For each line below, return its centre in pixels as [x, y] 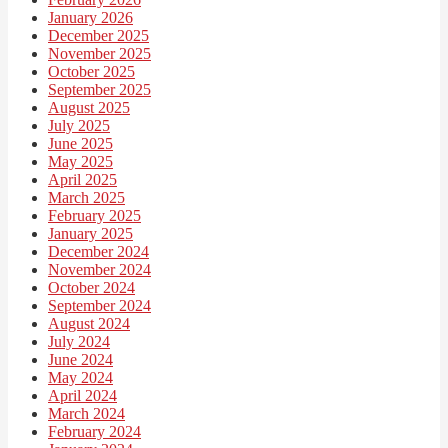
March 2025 [86, 197]
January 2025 [90, 233]
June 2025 [80, 143]
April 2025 [82, 179]
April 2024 [82, 395]
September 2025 [99, 89]
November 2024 [99, 269]
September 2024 [99, 305]
